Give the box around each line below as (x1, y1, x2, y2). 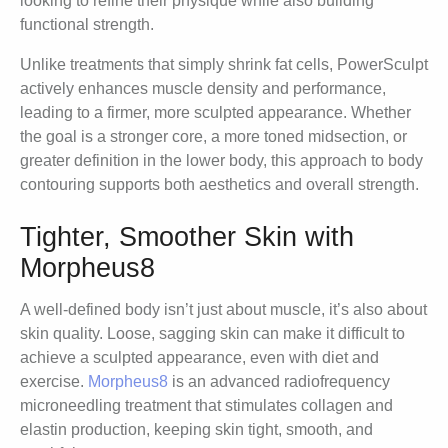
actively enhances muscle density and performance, (20, 80, 386, 98)
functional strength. (20, 16, 154, 34)
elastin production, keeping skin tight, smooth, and (20, 421, 373, 439)
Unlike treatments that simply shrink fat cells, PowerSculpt (20, 56, 428, 74)
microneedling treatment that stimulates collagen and (20, 397, 393, 415)
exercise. (20, 373, 88, 391)
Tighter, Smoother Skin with (20, 222, 354, 253)
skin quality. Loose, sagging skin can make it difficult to (20, 325, 405, 343)
